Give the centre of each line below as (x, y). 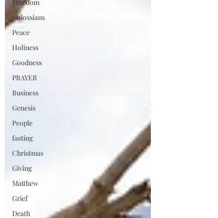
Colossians (28, 17)
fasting (22, 138)
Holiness (25, 47)
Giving (22, 168)
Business (25, 93)
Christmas (28, 153)
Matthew (25, 183)
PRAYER (25, 78)
